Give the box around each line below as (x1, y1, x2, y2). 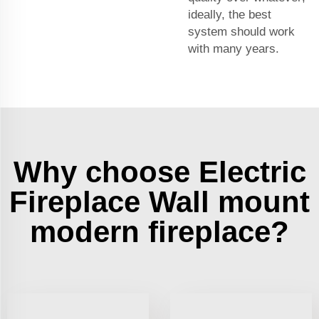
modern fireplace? (30, 214, 289, 249)
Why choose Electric (13, 155, 306, 189)
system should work (188, 24, 295, 38)
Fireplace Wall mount (9, 184, 310, 219)
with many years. (188, 41, 279, 56)
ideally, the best (188, 7, 271, 21)
